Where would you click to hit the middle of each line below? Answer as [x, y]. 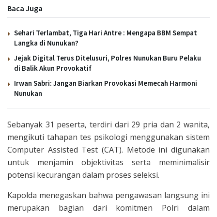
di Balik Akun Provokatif [53, 68]
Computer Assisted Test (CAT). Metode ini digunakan [108, 149]
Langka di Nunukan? [46, 43]
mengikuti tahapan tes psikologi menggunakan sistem [108, 137]
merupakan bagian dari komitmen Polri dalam [108, 208]
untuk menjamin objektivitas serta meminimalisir [108, 162]
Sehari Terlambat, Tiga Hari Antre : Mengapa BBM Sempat [106, 32]
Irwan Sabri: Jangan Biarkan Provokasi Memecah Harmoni [106, 83]
